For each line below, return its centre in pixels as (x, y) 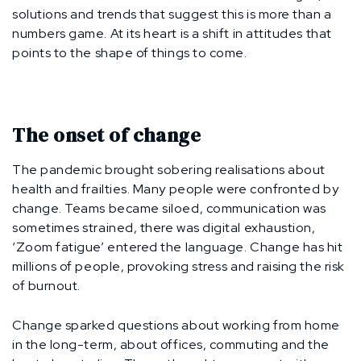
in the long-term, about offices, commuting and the (171, 344)
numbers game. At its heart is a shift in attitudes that (172, 33)
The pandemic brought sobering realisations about (169, 169)
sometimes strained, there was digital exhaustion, (164, 227)
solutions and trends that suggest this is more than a (172, 14)
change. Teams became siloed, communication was (169, 208)
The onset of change (107, 135)
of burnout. (46, 285)
